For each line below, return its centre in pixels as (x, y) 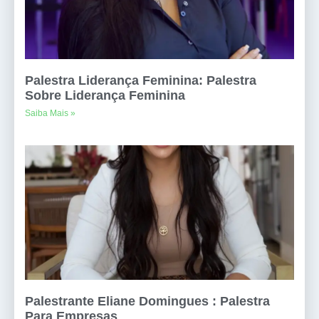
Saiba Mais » (50, 113)
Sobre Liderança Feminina (105, 95)
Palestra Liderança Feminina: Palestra (141, 80)
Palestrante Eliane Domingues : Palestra (147, 301)
